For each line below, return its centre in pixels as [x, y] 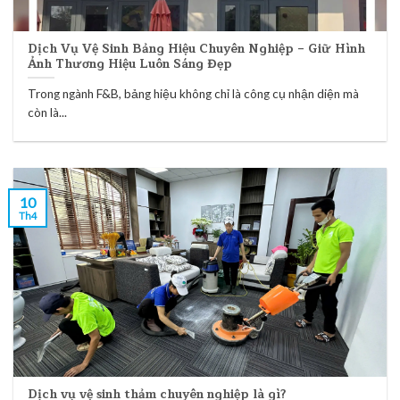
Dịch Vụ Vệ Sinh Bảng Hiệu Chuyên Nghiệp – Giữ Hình [197, 48]
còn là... [48, 113]
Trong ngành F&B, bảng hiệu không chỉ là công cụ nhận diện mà [194, 94]
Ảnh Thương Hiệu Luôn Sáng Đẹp [130, 63]
